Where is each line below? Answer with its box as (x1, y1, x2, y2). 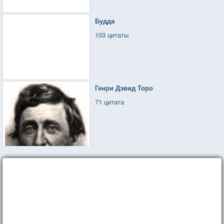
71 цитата (95, 96, 124, 106)
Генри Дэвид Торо (95, 82, 153, 92)
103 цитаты (95, 29, 129, 39)
